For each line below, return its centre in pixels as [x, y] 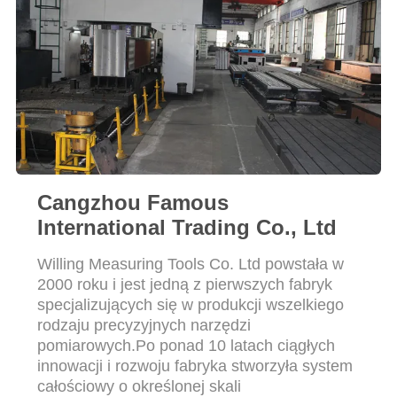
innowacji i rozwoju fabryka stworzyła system [195, 366]
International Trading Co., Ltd [187, 227]
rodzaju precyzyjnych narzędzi [144, 325]
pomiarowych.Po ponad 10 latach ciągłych [186, 345]
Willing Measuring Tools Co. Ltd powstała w [190, 264]
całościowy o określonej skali [139, 386]
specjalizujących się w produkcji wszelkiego [190, 304]
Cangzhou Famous [132, 202]
